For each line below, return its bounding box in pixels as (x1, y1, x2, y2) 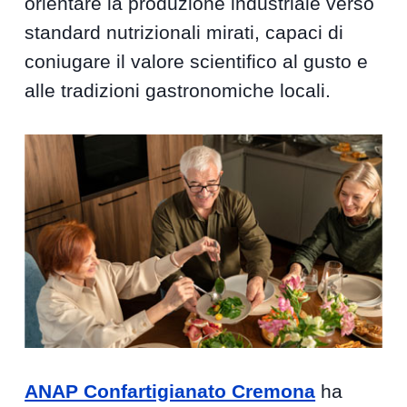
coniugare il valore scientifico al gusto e (25, 51, 369, 73)
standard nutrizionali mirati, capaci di (25, 22, 344, 44)
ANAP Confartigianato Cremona (25, 381, 316, 402)
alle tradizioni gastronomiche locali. (25, 80, 332, 102)
